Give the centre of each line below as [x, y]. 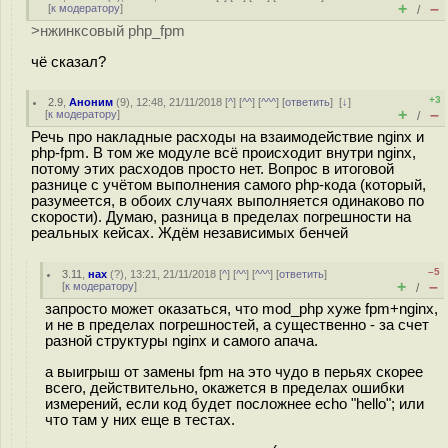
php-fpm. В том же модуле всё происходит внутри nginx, [223, 153]
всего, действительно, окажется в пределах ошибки [224, 387]
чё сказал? [68, 61]
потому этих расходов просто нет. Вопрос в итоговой [212, 169]
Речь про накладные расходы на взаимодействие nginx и [227, 137]
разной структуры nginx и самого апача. [181, 341]
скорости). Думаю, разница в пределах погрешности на [221, 217]
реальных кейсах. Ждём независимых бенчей [189, 233]
